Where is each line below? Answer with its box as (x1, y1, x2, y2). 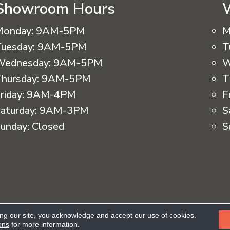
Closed (32, 120, 65, 133)
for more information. (9, 220, 80, 228)
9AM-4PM (27, 88, 76, 102)
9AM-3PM (40, 104, 89, 118)
